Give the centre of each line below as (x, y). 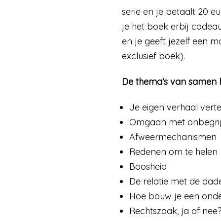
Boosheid (148, 166)
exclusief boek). (153, 56)
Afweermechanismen (173, 137)
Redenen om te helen (173, 151)
